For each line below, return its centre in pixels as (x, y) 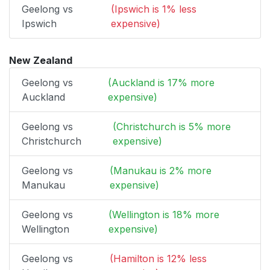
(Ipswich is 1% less (153, 9)
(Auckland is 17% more (161, 83)
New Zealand (41, 60)
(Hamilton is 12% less (159, 259)
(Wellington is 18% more (164, 215)
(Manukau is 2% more (160, 171)
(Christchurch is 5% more (171, 127)
